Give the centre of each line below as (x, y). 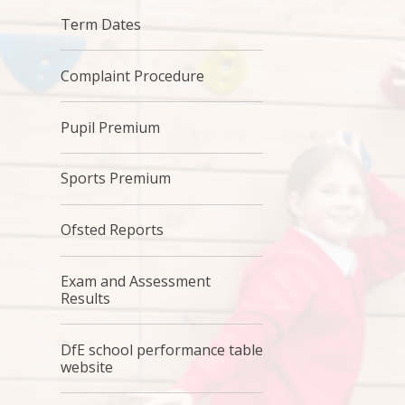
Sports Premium (116, 179)
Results (86, 298)
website (87, 367)
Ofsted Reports (113, 230)
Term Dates (101, 25)
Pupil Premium (111, 127)
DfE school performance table (162, 349)
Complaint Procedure (133, 75)
